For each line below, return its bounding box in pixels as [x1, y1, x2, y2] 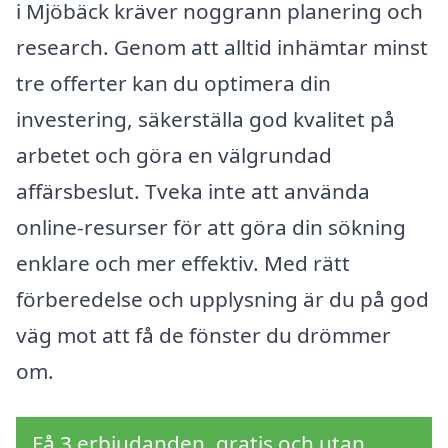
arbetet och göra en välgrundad [16, 140, 332, 169]
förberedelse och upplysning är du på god [16, 284, 429, 313]
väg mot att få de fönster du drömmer [16, 320, 391, 349]
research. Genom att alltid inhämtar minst [16, 32, 428, 61]
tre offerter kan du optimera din [16, 68, 331, 97]
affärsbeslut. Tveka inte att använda [16, 176, 370, 205]
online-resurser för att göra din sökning [16, 212, 406, 241]
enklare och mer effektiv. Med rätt [16, 248, 350, 277]
